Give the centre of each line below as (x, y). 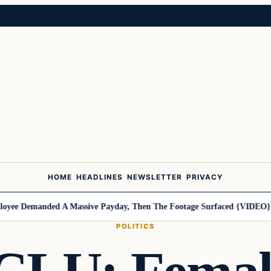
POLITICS (135, 226)
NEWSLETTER (155, 178)
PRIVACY (205, 178)
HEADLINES (100, 178)
